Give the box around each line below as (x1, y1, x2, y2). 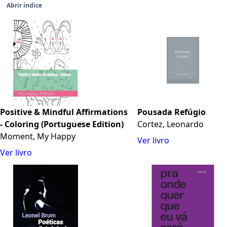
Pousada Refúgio (137, 106, 206, 118)
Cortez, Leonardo (137, 119, 204, 130)
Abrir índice (6, 1, 42, 10)
